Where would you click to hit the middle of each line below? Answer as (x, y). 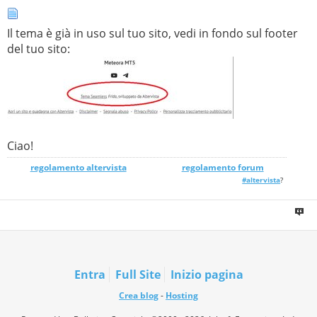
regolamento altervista (78, 167)
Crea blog (139, 295)
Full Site (138, 274)
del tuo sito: (39, 48)
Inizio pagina (207, 274)
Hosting (182, 295)
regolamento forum (223, 167)
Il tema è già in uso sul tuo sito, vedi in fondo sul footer (152, 33)
